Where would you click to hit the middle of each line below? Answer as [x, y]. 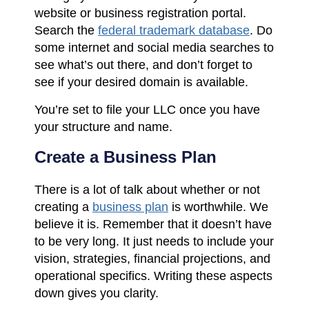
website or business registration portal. [140, 13]
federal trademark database [174, 30]
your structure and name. [103, 127]
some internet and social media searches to [154, 47]
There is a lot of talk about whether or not [147, 189]
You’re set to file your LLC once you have [147, 109]
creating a [62, 207]
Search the [64, 30]
